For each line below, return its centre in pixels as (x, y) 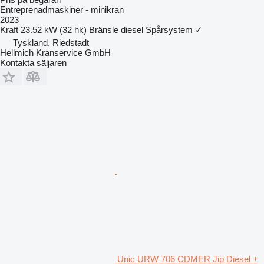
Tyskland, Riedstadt (51, 42)
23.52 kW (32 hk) (54, 29)
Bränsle (104, 29)
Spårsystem (169, 29)
